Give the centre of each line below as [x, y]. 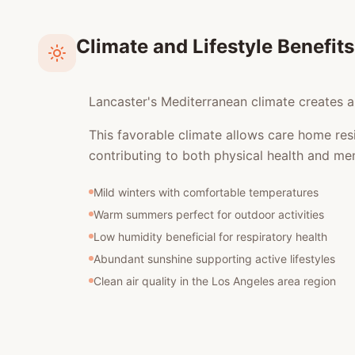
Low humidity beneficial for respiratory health [210, 237]
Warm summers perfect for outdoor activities [209, 214]
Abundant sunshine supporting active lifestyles [214, 259]
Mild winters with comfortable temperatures [206, 192]
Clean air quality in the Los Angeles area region [215, 281]
